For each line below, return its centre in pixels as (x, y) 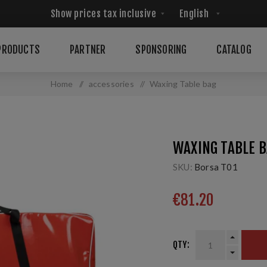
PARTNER (88, 50)
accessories (111, 84)
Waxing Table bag (183, 84)
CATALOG (234, 50)
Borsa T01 (216, 167)
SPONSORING (161, 50)
